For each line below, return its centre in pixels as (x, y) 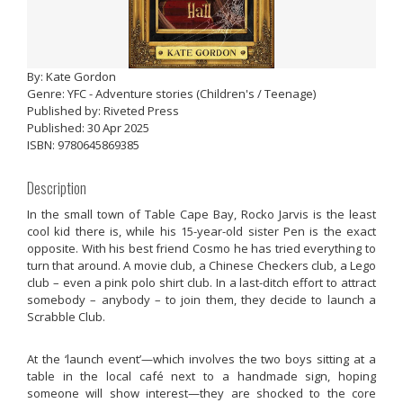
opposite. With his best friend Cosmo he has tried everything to (201, 248)
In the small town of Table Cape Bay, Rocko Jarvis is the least (201, 214)
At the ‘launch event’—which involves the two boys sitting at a (201, 359)
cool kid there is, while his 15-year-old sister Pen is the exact (201, 231)
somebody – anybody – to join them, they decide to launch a (201, 299)
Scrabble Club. (66, 316)
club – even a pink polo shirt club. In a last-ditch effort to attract (201, 282)
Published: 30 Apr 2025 (88, 128)
